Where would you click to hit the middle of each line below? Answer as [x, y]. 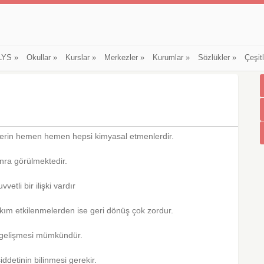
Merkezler [121, 58]
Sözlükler [214, 58]
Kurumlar [168, 58]
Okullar [38, 58]
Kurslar [77, 58]
